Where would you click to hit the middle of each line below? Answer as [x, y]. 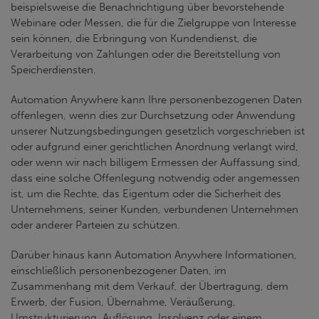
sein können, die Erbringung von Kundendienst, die [134, 38]
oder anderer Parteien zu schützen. [95, 225]
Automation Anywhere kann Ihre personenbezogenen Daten [156, 100]
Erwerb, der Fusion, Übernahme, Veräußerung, [123, 302]
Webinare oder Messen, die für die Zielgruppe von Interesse [153, 23]
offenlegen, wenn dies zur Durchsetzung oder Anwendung [153, 115]
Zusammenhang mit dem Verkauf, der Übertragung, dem [150, 286]
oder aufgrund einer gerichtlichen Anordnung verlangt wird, [155, 147]
